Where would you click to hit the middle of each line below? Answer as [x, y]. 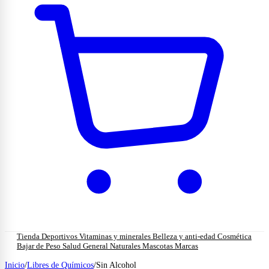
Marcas [186, 246]
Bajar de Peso [40, 246]
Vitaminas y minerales [116, 236]
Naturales [126, 246]
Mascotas [159, 246]
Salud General [86, 246]
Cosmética [234, 236]
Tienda [29, 236]
